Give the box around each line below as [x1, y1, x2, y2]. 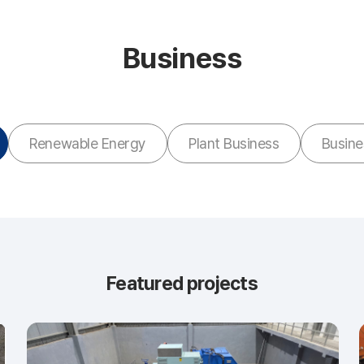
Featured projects [106, 271, 258, 295]
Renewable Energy [29, 134, 146, 152]
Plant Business [188, 134, 279, 152]
